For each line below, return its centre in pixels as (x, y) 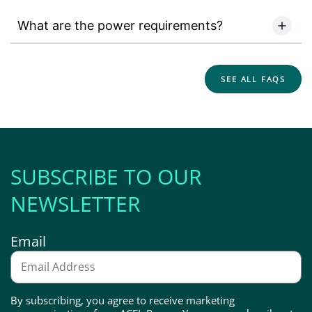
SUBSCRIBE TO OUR (106, 176)
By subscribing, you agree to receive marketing (123, 300)
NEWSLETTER (76, 203)
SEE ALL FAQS (253, 79)
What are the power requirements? (120, 26)
